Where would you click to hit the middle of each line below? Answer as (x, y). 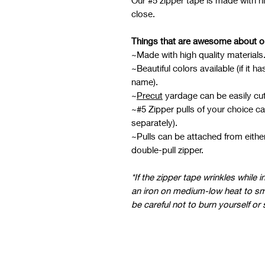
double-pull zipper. (167, 150)
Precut (150, 96)
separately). (154, 123)
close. (146, 14)
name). (145, 82)
